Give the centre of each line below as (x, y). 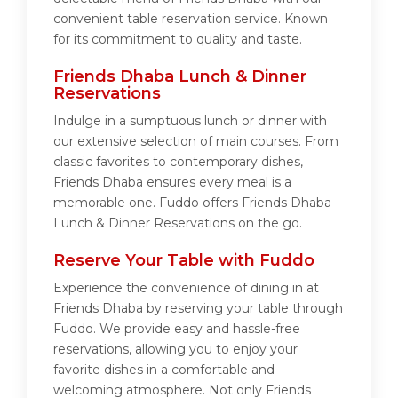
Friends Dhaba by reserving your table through (198, 309)
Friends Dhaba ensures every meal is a (172, 183)
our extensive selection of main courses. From (196, 142)
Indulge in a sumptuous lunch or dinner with (190, 121)
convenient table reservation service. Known (191, 19)
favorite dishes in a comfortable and (164, 370)
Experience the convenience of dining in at (186, 288)
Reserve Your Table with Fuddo (184, 261)
